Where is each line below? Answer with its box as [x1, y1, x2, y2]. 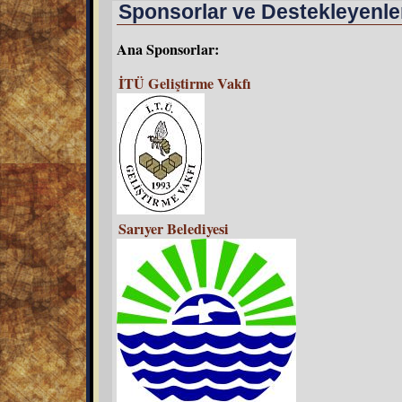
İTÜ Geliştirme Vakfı [118, 72, 251, 94]
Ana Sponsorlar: [117, 38, 219, 60]
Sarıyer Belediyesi [118, 217, 229, 240]
